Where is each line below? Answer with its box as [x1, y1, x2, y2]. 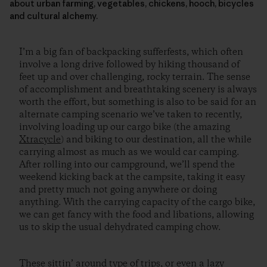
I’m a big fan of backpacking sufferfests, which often [19, 45, 243, 58]
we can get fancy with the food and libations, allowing [19, 208, 254, 221]
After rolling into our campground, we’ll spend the [19, 158, 235, 171]
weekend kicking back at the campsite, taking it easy [19, 170, 245, 184]
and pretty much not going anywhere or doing [19, 183, 217, 196]
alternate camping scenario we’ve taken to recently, [19, 108, 242, 121]
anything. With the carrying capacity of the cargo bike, [19, 195, 255, 209]
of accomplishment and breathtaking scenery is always [19, 83, 257, 96]
